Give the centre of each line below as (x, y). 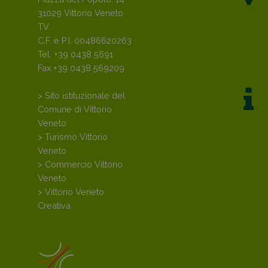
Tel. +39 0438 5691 (75, 54)
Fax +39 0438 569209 (81, 68)
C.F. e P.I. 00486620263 (85, 41)
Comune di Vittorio (75, 109)
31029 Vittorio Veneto (80, 13)
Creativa (54, 206)
